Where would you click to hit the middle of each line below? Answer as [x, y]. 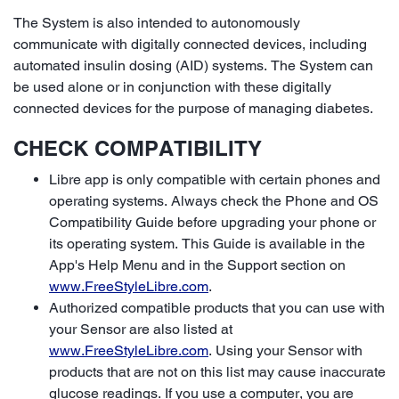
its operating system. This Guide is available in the [207, 243]
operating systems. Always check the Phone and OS [214, 200]
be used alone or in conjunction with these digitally [172, 86]
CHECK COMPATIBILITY [138, 147]
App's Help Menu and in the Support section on [197, 265]
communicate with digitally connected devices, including [190, 44]
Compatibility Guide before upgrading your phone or [212, 222]
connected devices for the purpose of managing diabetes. [193, 108]
